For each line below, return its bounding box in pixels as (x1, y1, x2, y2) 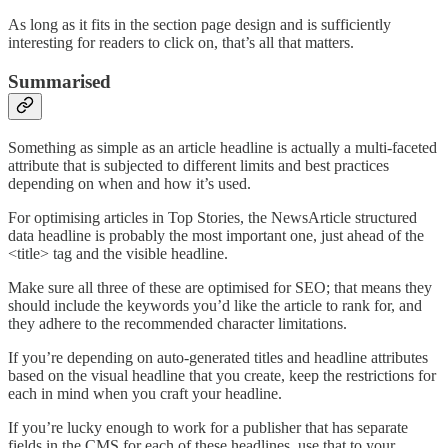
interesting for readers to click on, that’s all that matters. (8, 34, 354, 52)
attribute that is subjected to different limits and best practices (8, 156, 389, 174)
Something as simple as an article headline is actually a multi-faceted (8, 138, 437, 156)
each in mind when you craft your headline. (8, 384, 282, 402)
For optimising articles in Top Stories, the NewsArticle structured (8, 208, 417, 226)
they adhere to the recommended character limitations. (8, 314, 347, 332)
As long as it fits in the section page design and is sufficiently (8, 16, 391, 34)
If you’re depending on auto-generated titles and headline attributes (8, 348, 428, 366)
